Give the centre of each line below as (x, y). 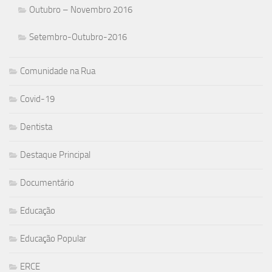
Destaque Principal (55, 155)
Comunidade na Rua (58, 71)
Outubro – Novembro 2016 (81, 9)
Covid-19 (37, 99)
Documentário (47, 182)
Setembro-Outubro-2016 (78, 37)
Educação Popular (53, 238)
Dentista (36, 127)
